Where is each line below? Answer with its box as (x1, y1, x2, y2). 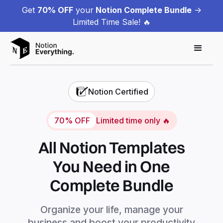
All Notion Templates (38, 137, 185, 157)
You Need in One (53, 156, 170, 176)
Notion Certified (88, 86, 148, 97)
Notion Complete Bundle (93, 5, 192, 15)
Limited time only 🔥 (96, 115, 170, 125)
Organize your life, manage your (40, 203, 183, 216)
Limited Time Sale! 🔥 (72, 17, 151, 27)
